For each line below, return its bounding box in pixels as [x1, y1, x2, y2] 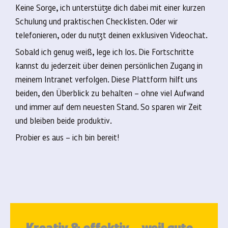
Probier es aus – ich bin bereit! [15, 131, 120, 143]
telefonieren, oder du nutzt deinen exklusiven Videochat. [15, 29, 208, 41]
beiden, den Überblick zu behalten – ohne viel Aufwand [15, 87, 204, 99]
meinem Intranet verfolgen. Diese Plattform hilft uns [15, 73, 197, 85]
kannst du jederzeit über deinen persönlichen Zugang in [15, 60, 203, 71]
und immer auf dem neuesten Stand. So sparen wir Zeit [15, 101, 202, 112]
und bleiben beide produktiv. [15, 115, 112, 126]
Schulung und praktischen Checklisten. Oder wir [15, 15, 178, 27]
